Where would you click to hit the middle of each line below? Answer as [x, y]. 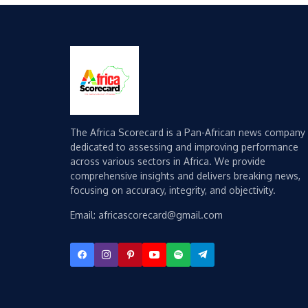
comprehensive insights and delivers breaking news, [185, 176]
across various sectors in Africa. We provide [168, 162]
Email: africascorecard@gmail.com [146, 215]
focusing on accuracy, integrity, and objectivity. [173, 190]
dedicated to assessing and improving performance [184, 147]
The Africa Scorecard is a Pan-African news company [188, 133]
